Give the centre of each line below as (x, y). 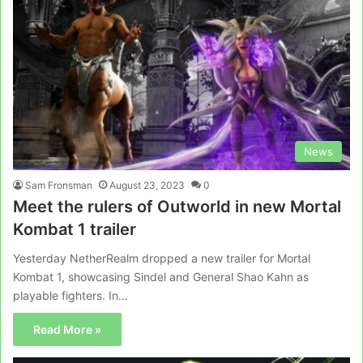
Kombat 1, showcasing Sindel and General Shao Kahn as (161, 277)
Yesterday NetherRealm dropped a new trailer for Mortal (162, 258)
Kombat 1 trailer (75, 230)
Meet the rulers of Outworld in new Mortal (177, 207)
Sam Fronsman (59, 186)
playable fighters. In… (70, 296)
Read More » (67, 330)
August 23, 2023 (147, 186)
